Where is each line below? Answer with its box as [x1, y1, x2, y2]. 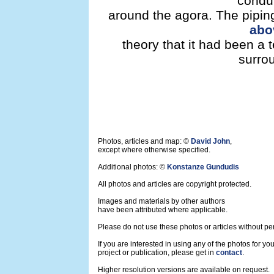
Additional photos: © [98, 163, 167, 171]
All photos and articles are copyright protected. [98, 180, 251, 188]
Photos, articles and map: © [98, 137, 191, 146]
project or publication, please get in [98, 248, 216, 257]
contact [216, 248, 242, 257]
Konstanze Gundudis [167, 163, 239, 171]
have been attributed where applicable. [98, 206, 228, 214]
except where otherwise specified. [98, 146, 210, 154]
